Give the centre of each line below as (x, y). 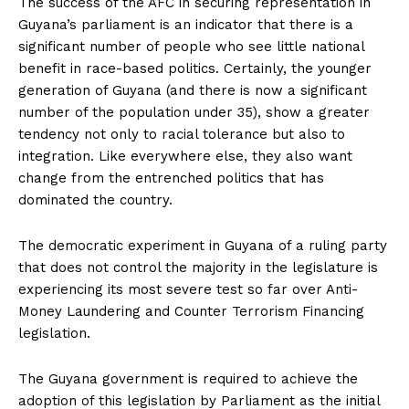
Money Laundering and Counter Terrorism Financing (191, 311)
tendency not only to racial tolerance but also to (182, 134)
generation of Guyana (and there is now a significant (193, 90)
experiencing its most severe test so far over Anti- (188, 289)
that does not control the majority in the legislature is (198, 267)
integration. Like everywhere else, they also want (185, 156)
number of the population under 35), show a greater (194, 112)
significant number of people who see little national (191, 46)
